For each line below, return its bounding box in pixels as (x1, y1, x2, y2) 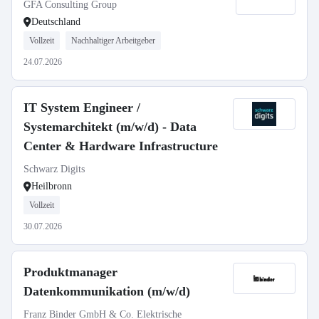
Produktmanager (23, 265, 117, 279)
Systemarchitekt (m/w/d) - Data (23, 120, 197, 134)
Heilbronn (31, 181, 72, 192)
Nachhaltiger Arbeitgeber (71, 36, 155, 46)
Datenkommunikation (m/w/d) (23, 284, 190, 298)
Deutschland (31, 16, 80, 27)
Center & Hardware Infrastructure (23, 139, 218, 153)
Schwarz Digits (23, 164, 85, 174)
